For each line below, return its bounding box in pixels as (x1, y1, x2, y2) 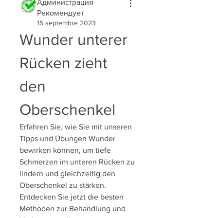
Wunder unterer (19, 31, 127, 48)
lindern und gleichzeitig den (19, 169, 115, 178)
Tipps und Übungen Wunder (19, 134, 115, 143)
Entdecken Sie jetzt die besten (19, 193, 124, 201)
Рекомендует (37, 9, 84, 17)
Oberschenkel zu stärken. (19, 181, 106, 189)
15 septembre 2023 (37, 19, 96, 27)
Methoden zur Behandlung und (19, 204, 126, 213)
